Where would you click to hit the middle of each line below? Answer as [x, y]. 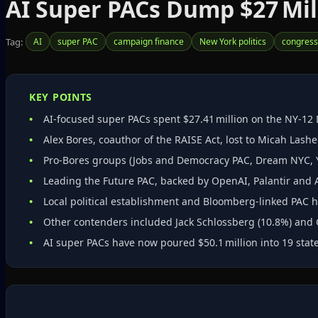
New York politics [233, 42]
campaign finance [149, 42]
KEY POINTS [61, 97]
